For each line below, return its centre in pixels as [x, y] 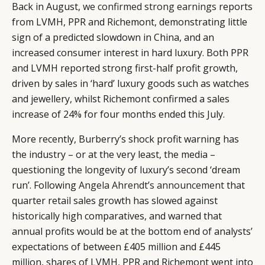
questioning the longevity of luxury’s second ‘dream [126, 170]
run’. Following [45, 185]
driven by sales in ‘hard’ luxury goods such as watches [130, 84]
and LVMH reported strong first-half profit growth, [125, 68]
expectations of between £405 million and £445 [116, 247]
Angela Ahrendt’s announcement [151, 185]
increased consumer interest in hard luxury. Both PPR [130, 53]
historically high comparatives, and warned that [117, 216]
